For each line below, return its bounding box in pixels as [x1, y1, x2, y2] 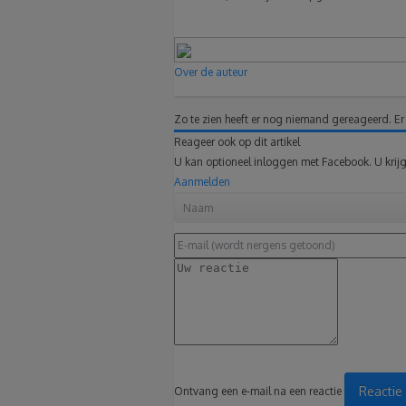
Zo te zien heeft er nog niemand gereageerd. [174, 112, 391, 127]
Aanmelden [174, 175, 230, 189]
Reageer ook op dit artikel [174, 135, 300, 150]
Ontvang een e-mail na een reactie [174, 384, 342, 399]
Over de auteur [174, 65, 247, 80]
